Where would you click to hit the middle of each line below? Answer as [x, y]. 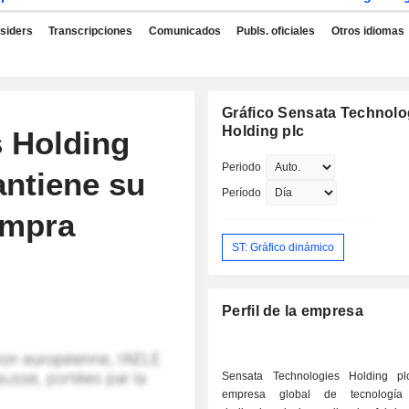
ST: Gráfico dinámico [283, 247]
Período [242, 193]
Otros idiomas [367, 31]
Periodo [242, 167]
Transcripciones [90, 31]
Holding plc [263, 131]
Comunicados [184, 31]
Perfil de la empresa [293, 311]
